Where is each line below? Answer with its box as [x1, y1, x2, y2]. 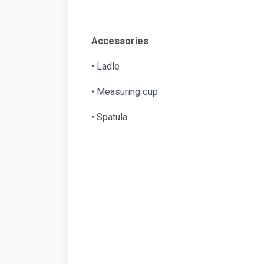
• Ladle [91, 61, 120, 72]
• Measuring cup [91, 86, 158, 98]
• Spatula [91, 111, 127, 123]
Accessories [91, 35, 148, 47]
